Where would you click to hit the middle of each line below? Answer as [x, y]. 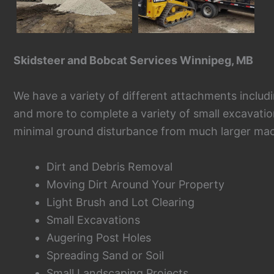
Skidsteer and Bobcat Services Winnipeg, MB [133, 61]
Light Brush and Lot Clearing [120, 202]
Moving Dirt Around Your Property [135, 184]
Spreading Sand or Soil [105, 255]
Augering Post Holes [99, 237]
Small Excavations [93, 220]
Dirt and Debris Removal [109, 166]
